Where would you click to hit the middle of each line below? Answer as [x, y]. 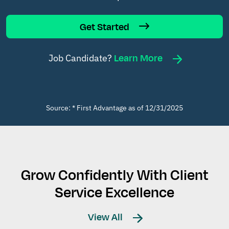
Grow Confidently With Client [114, 175]
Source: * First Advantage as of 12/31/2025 [114, 108]
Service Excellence [114, 192]
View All [106, 217]
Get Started [106, 27]
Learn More [139, 58]
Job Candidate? [81, 58]
